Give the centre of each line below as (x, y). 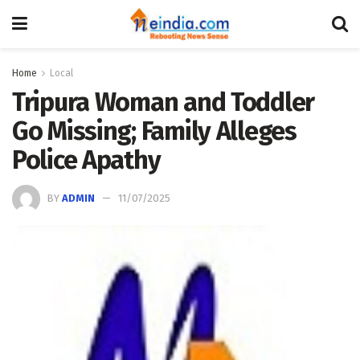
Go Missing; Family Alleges (154, 131)
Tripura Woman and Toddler (163, 102)
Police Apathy (86, 160)
